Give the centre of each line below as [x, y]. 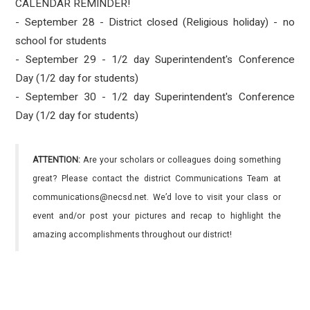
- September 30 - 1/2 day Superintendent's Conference [155, 97]
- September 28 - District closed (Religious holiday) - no [155, 22]
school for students [61, 41]
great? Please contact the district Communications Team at [157, 179]
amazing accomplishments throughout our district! [133, 235]
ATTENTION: [57, 160]
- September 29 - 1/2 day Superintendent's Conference [155, 60]
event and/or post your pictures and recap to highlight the [157, 216]
